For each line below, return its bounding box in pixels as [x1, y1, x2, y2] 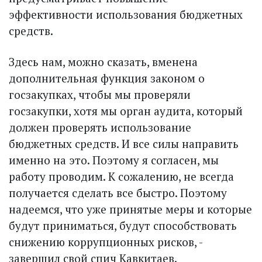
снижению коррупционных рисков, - [9, 234, 202, 249]
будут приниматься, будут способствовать [9, 218, 237, 233]
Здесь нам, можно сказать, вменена [9, 54, 198, 69]
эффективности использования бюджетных [9, 6, 243, 22]
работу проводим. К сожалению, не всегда [9, 168, 234, 184]
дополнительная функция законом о [9, 70, 205, 85]
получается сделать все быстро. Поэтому [9, 185, 227, 200]
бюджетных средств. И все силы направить [9, 136, 239, 151]
